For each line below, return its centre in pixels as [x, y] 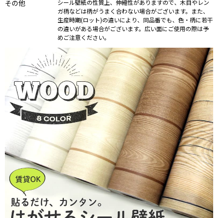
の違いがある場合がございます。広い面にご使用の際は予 [133, 28]
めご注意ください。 [84, 37]
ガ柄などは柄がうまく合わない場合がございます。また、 [133, 11]
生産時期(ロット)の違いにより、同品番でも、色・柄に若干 [135, 19]
